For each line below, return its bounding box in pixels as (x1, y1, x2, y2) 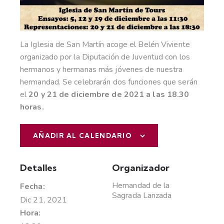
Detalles (20, 162, 57, 174)
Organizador (112, 162, 169, 174)
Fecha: (20, 181, 45, 192)
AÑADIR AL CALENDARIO (33, 131, 132, 140)
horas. (20, 101, 44, 113)
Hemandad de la (112, 180, 170, 191)
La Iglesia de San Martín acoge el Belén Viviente (20, 39, 190, 50)
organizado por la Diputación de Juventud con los (20, 51, 190, 63)
